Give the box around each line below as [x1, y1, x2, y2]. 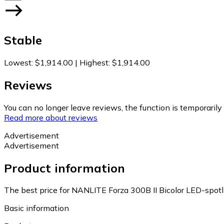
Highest [79, 57, 108, 67]
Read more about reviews [4, 112, 97, 122]
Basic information [4, 203, 69, 213]
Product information [4, 160, 125, 175]
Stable [4, 32, 42, 47]
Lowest [4, 57, 31, 67]
